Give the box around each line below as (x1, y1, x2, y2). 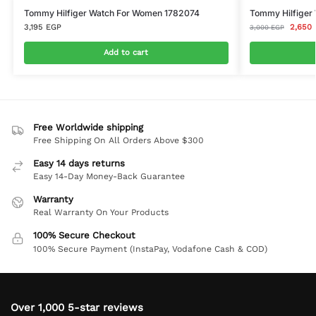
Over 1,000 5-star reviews (11, 300, 143, 314)
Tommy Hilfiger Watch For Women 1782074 (23, 7, 200, 18)
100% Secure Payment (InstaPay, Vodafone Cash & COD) (33, 243, 267, 254)
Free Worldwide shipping (33, 121, 143, 133)
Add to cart (104, 47, 149, 57)
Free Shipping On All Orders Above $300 (33, 135, 204, 145)
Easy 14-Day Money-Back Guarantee (33, 171, 185, 182)
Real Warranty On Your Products (33, 207, 169, 218)
